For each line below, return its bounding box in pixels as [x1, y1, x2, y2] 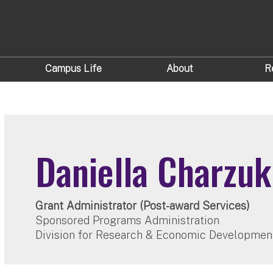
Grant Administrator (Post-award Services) [35, 199, 250, 212]
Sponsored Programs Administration [35, 214, 220, 227]
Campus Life [44, 63, 102, 75]
